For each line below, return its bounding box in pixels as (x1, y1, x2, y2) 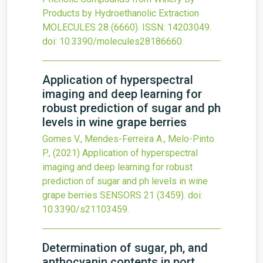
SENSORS (100, 190, 141, 201)
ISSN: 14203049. (142, 22, 211, 33)
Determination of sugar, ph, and (42, 241, 208, 255)
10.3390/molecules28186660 (59, 36, 182, 47)
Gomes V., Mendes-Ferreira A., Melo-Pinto (42, 133, 214, 144)
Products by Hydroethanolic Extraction (42, 8, 199, 19)
